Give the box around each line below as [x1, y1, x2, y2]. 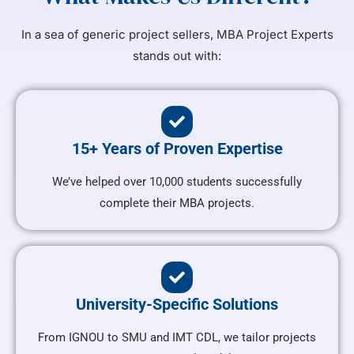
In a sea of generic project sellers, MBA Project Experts [21, 27, 333, 43]
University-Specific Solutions [76, 295, 278, 314]
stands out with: [133, 48, 221, 64]
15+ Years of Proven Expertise [71, 139, 283, 159]
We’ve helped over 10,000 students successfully [52, 175, 302, 190]
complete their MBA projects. [100, 196, 254, 211]
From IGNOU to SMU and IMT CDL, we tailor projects [38, 330, 316, 345]
